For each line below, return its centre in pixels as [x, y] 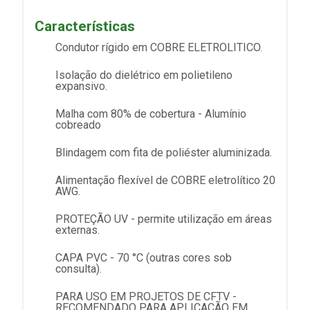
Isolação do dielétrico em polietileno [144, 75]
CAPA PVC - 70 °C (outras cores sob [144, 257]
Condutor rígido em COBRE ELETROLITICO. [159, 47]
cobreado [78, 125]
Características [85, 27]
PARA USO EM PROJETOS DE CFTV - [146, 296]
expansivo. [81, 86]
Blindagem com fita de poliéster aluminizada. [164, 152]
